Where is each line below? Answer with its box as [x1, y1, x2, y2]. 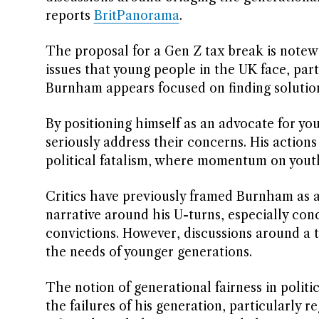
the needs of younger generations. [45, 244, 252, 260]
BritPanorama [93, 8, 179, 23]
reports [45, 8, 94, 23]
